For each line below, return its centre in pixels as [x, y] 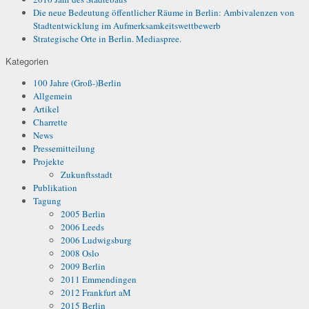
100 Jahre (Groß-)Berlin [77, 82]
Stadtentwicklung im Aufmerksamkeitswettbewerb [127, 25]
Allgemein [53, 96]
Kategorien [27, 61]
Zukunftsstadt [87, 174]
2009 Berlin [83, 266]
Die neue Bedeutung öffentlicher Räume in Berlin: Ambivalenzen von [164, 12]
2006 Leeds [82, 227]
